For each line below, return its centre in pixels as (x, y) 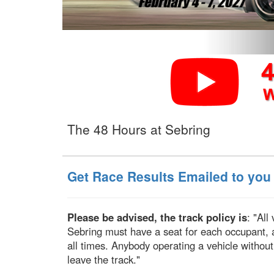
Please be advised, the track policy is (157, 217)
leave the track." (104, 260)
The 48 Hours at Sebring (139, 129)
